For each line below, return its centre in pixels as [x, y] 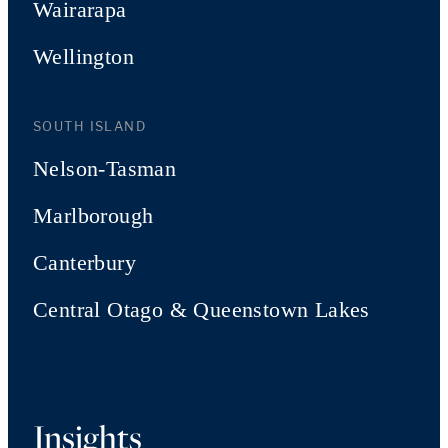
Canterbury [84, 262]
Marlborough [93, 215]
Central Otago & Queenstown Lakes [201, 309]
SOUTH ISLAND [90, 126]
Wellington [83, 56]
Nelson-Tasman [105, 168]
